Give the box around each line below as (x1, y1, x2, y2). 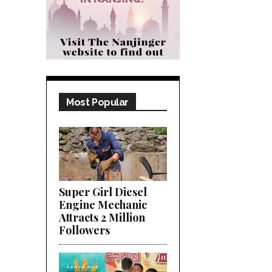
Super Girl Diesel (59, 184, 147, 199)
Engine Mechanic (59, 197, 147, 212)
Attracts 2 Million (59, 209, 145, 225)
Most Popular (66, 96, 129, 108)
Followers (59, 222, 110, 237)
